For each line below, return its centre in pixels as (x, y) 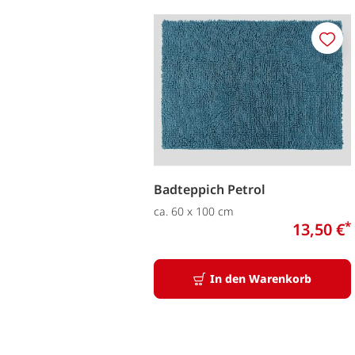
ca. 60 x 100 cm (194, 211)
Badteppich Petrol (210, 189)
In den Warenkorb (261, 278)
